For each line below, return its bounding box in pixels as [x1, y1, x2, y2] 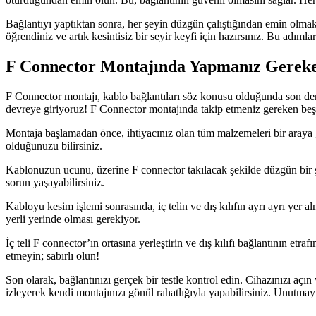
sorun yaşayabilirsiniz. [6, 176, 104, 189]
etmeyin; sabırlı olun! [6, 250, 99, 262]
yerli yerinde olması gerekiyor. [6, 213, 140, 226]
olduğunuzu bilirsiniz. [6, 140, 102, 152]
